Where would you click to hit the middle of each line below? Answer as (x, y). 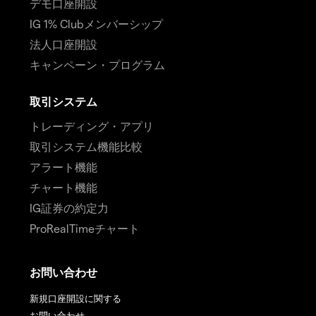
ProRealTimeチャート (85, 229)
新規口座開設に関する (75, 298)
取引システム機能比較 (86, 147)
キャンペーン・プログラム (97, 65)
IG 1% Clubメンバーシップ (96, 24)
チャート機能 (63, 188)
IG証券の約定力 (69, 208)
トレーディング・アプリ (92, 126)
